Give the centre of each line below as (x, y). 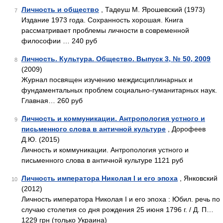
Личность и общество (60, 9)
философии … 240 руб (59, 41)
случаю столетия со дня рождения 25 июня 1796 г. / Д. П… (117, 210)
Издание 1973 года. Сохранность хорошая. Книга (102, 20)
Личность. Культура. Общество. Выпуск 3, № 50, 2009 (116, 59)
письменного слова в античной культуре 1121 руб (102, 160)
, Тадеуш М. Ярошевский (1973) (152, 9)
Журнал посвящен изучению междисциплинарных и (107, 80)
